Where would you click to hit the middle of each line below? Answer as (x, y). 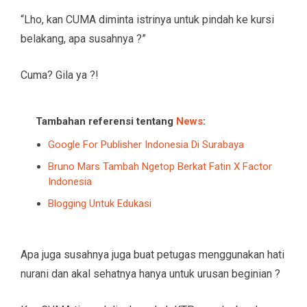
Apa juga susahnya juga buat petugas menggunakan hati (152, 254)
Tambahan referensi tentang (106, 121)
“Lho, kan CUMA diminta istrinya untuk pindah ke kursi (147, 19)
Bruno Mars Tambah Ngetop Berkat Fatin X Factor (160, 166)
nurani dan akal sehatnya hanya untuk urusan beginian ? (150, 273)
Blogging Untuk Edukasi (100, 203)
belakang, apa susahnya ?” (83, 38)
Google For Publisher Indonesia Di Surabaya (146, 144)
